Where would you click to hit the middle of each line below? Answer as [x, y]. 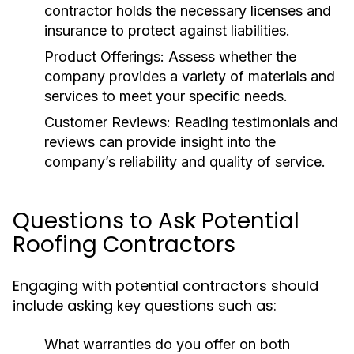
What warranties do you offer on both [167, 344]
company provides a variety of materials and [190, 76]
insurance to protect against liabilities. [167, 30]
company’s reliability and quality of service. [185, 162]
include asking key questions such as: [145, 305]
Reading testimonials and [254, 122]
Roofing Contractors [124, 245]
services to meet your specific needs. [166, 96]
